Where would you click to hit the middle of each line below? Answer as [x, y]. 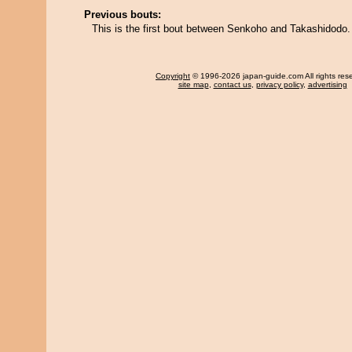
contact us [232, 84]
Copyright [173, 76]
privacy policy [279, 84]
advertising [327, 84]
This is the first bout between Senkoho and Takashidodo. [221, 29]
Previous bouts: [123, 15]
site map [193, 84]
